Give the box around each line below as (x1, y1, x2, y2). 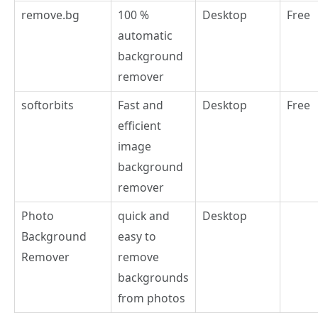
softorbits (21, 97, 74, 113)
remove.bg (21, 6, 79, 23)
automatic (118, 27, 172, 43)
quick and (118, 207, 170, 224)
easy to (118, 228, 156, 244)
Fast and (118, 97, 163, 113)
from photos (118, 290, 185, 306)
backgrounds (118, 269, 189, 285)
